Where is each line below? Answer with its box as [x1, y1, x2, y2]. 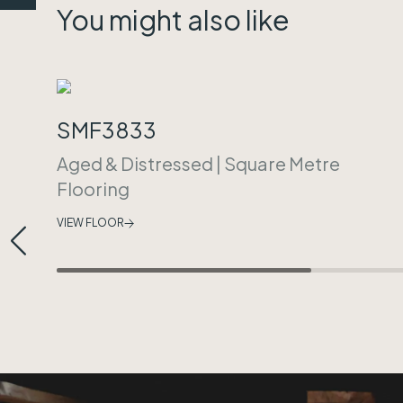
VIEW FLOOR [57, 216, 124, 229]
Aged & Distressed [57, 152, 213, 175]
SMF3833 [57, 116, 157, 143]
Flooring [57, 177, 130, 200]
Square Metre [224, 152, 340, 175]
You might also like [57, 3, 290, 37]
